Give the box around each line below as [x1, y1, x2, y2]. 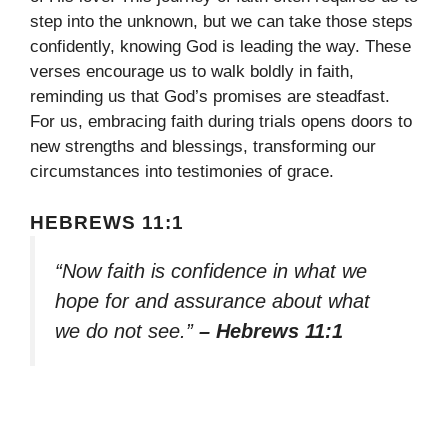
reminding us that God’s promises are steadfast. [30, 87, 390, 107]
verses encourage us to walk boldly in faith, [30, 62, 354, 82]
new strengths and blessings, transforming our [30, 137, 376, 157]
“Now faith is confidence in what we [55, 259, 367, 282]
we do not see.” [55, 319, 199, 342]
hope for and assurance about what [55, 289, 370, 312]
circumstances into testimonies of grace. [30, 162, 334, 182]
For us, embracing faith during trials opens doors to [30, 112, 412, 132]
